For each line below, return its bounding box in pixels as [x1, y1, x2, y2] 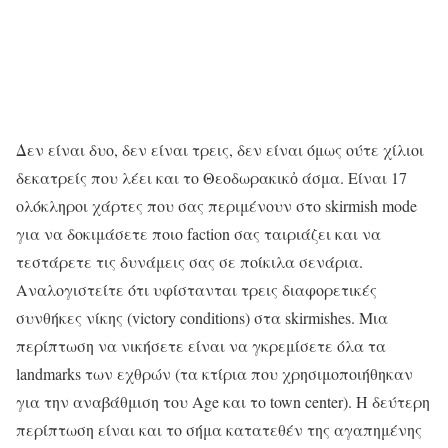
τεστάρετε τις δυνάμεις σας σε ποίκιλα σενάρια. [16, 250, 363, 272]
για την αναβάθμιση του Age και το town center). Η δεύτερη [16, 390, 430, 412]
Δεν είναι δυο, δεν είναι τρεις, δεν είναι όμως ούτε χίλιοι [16, 138, 424, 160]
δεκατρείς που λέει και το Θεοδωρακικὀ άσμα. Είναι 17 [16, 166, 407, 188]
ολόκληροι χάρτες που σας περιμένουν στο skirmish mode [16, 194, 417, 216]
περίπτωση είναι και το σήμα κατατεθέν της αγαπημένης [16, 418, 422, 440]
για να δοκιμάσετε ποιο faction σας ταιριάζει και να [16, 222, 381, 244]
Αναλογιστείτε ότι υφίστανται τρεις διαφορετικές [16, 278, 377, 300]
